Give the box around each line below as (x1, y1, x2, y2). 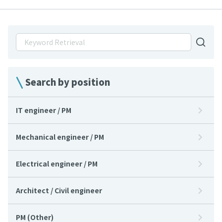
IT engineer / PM (16, 105, 71, 115)
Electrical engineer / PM (16, 159, 98, 168)
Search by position (25, 75, 110, 88)
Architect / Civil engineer (16, 185, 102, 195)
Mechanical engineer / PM (16, 132, 104, 142)
